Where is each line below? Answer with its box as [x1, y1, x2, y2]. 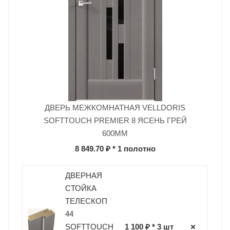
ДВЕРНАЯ [65, 170, 102, 180]
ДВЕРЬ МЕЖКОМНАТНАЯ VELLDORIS [45, 103, 185, 112]
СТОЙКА [65, 183, 97, 193]
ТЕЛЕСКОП [65, 196, 107, 205]
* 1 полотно [110, 144, 156, 153]
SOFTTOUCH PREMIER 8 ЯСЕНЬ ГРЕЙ [43, 116, 187, 125]
